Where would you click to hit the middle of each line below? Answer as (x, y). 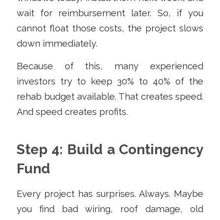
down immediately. (57, 43)
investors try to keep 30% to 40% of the (110, 82)
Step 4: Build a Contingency (110, 150)
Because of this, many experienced (110, 66)
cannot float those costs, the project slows (110, 28)
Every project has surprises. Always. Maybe (110, 193)
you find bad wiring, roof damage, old (110, 209)
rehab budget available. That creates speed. (110, 97)
